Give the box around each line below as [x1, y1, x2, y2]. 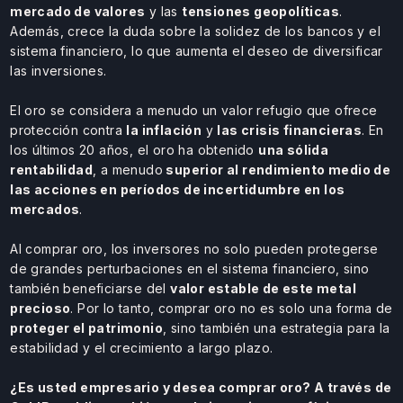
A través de [310, 379, 392, 395]
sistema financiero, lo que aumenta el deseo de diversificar [10, 42, 383, 58]
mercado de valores [10, 3, 146, 19]
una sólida [258, 141, 329, 157]
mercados [10, 201, 80, 217]
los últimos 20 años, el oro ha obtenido [10, 141, 259, 157]
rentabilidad [10, 161, 93, 177]
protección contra [10, 121, 127, 138]
